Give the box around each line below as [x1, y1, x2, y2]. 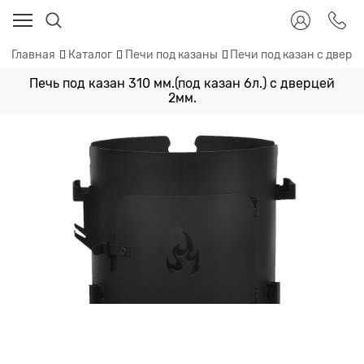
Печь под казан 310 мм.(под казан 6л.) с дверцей [29, 76, 335, 91]
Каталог [67, 48, 112, 62]
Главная [11, 48, 55, 62]
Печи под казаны [124, 48, 218, 62]
